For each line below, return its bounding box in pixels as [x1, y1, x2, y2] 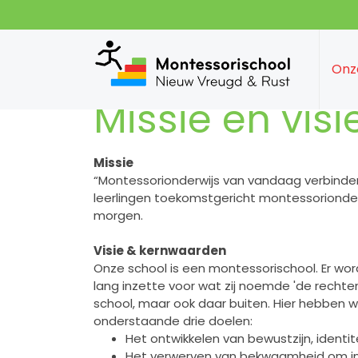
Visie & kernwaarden [93, 241, 226, 259]
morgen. [93, 206, 143, 224]
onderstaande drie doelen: [93, 312, 253, 329]
